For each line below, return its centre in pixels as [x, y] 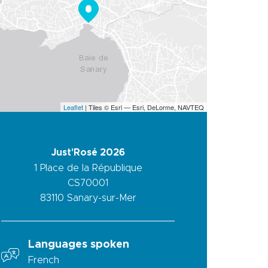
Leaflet [73, 107]
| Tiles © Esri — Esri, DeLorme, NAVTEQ [144, 107]
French [44, 260]
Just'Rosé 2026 [88, 152]
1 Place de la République [88, 168]
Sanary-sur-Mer [101, 198]
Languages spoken [79, 244]
